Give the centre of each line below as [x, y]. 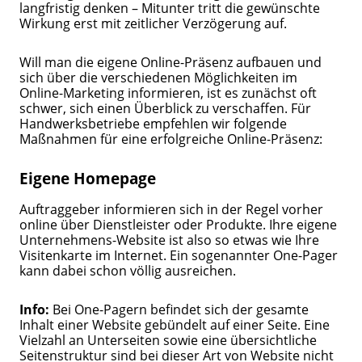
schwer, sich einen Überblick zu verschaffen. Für [166, 108]
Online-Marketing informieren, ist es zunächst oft [168, 93]
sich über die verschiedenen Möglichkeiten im [159, 78]
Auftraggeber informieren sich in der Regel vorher [172, 208]
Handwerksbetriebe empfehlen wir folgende [154, 124]
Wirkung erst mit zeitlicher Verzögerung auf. [155, 23]
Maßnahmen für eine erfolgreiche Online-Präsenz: [173, 139]
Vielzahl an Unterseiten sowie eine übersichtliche [168, 340]
